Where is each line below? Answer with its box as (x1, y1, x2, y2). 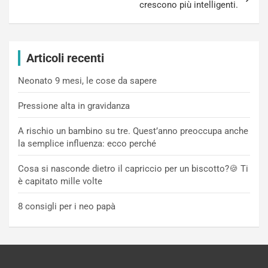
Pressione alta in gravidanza (18, 100, 130, 111)
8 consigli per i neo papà (18, 201, 115, 212)
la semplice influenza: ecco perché (18, 138, 156, 149)
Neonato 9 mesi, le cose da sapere (18, 75, 157, 86)
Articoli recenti (26, 51, 104, 65)
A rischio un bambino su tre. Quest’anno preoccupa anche (18, 126, 248, 136)
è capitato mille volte (18, 176, 102, 187)
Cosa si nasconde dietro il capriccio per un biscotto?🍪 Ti (18, 163, 248, 174)
